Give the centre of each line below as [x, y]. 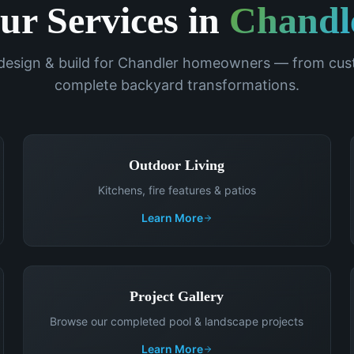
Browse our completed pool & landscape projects [177, 321]
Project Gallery [177, 296]
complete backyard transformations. [177, 85]
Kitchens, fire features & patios [177, 190]
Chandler [148, 63]
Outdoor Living [177, 165]
